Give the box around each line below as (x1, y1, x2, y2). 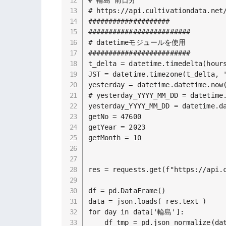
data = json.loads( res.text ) (88, 197, 207, 205)
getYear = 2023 (88, 123, 145, 131)
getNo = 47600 (88, 112, 141, 121)
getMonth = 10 (88, 133, 141, 142)
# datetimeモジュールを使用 (88, 38, 186, 46)
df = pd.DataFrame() (88, 186, 166, 195)
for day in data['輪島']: (88, 207, 184, 216)
